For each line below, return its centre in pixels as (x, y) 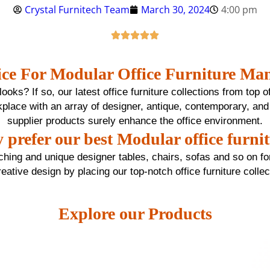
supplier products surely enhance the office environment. (135, 121)
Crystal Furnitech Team (77, 10)
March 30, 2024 (175, 10)
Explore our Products (135, 214)
